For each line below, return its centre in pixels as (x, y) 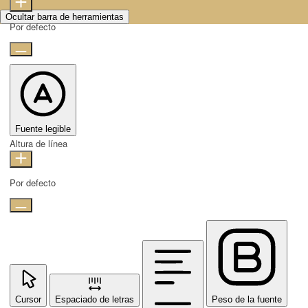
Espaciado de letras (95, 300)
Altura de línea (38, 143)
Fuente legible (43, 129)
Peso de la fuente (247, 300)
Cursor (28, 300)
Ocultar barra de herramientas (65, 16)
